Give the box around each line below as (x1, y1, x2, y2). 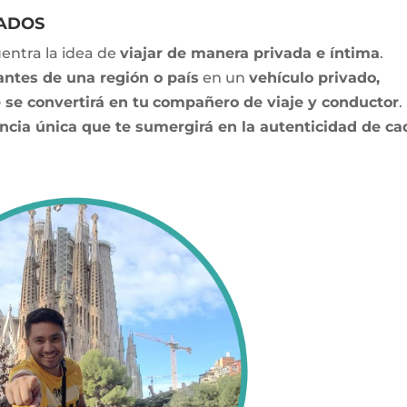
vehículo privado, (249, 68, 381, 86)
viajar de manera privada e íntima (120, 44, 381, 62)
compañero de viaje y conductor (153, 93, 400, 111)
